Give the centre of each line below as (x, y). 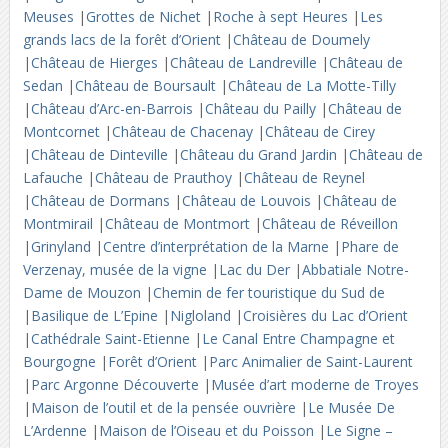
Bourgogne (61, 361)
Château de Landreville (245, 62)
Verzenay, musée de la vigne (116, 269)
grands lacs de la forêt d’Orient (123, 39)
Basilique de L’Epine (96, 315)
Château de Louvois (248, 200)
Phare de (369, 246)
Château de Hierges (96, 62)
